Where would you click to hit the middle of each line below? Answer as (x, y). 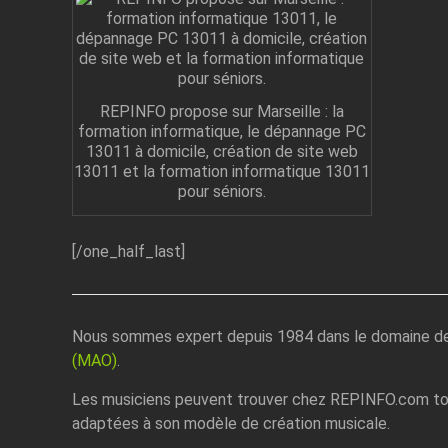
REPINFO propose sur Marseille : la (221, 112)
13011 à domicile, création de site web (221, 152)
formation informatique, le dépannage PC (221, 132)
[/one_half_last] (128, 252)
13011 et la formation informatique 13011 (221, 172)
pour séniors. (221, 192)
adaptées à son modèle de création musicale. (230, 424)
